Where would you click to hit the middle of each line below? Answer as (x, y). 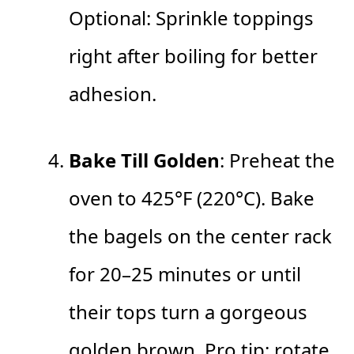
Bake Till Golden (144, 160)
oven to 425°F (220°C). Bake (192, 198)
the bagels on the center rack (200, 236)
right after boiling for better (193, 56)
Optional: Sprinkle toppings (191, 18)
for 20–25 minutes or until (185, 274)
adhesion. (113, 94)
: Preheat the (277, 160)
